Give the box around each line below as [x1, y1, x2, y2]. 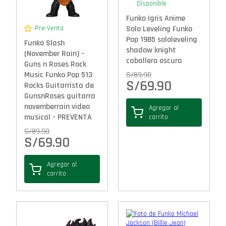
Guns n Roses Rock [24, 59, 87, 70]
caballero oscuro [126, 55, 182, 66]
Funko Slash [24, 38, 65, 49]
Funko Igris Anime [126, 13, 185, 24]
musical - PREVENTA [24, 112, 92, 123]
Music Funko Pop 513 [24, 70, 93, 81]
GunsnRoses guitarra [24, 91, 96, 102]
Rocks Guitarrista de [24, 80, 94, 91]
